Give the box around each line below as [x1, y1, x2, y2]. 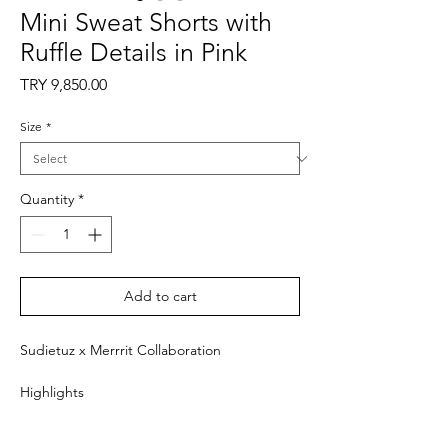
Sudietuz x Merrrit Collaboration [20, 341, 221, 359]
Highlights [20, 383, 84, 401]
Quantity [20, 190, 74, 208]
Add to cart [123, 287, 197, 305]
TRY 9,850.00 [20, 75, 107, 94]
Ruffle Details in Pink [20, 37, 247, 67]
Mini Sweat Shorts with [20, 7, 272, 37]
